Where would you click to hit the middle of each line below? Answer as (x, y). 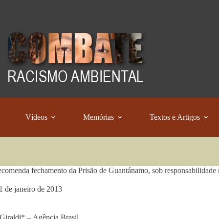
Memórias (99, 117)
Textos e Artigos (175, 117)
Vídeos (37, 117)
